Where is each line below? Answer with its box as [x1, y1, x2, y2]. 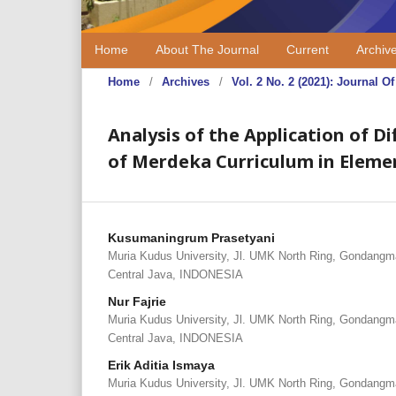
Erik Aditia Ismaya [108, 358, 215, 372]
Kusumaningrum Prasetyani [108, 231, 275, 245]
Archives [162, 75, 209, 88]
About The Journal [156, 43, 259, 57]
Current [286, 43, 329, 57]
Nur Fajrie [108, 294, 166, 308]
